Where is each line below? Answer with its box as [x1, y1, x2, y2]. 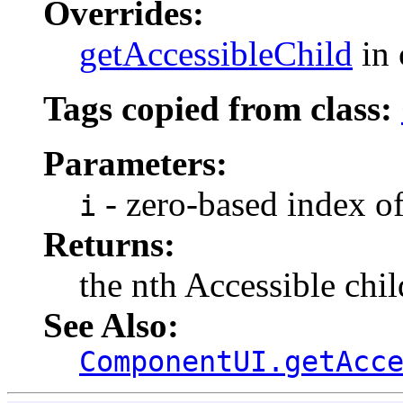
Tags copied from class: [43, 88, 401, 128]
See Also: [43, 305, 179, 345]
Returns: [43, 224, 175, 264]
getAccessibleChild [79, 33, 353, 73]
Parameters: [43, 143, 228, 183]
